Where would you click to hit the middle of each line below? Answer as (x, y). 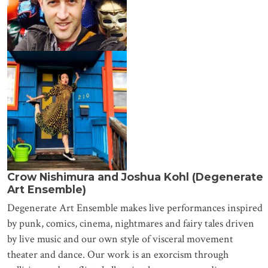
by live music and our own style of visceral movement (120, 239)
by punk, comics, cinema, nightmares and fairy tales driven (130, 224)
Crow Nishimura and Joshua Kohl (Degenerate (135, 177)
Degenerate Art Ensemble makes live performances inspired (135, 208)
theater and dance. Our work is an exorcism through (118, 255)
